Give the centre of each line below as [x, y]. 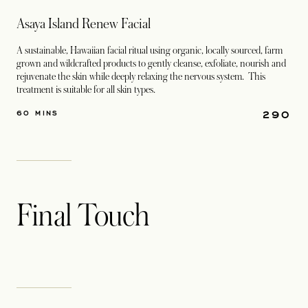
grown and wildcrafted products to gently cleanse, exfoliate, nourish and [151, 63]
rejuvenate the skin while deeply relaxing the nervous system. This [141, 76]
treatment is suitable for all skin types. [86, 89]
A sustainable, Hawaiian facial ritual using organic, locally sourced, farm [150, 50]
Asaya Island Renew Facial [84, 24]
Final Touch [83, 216]
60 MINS [38, 113]
